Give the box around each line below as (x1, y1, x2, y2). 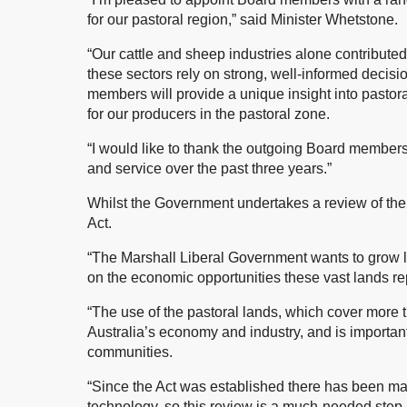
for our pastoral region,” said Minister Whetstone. (87, 11, 398, 27)
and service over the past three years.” (87, 160, 332, 176)
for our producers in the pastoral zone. (87, 105, 330, 122)
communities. (87, 343, 173, 360)
